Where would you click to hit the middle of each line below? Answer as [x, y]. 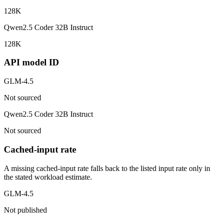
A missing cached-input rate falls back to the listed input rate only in [107, 168]
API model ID [31, 62]
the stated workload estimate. [48, 177]
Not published [25, 210]
